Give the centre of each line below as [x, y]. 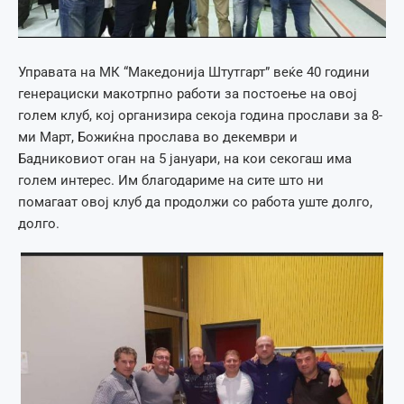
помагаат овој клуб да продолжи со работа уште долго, [195, 202]
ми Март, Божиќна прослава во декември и [158, 138]
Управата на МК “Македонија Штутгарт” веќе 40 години [194, 73]
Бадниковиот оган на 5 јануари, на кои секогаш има [185, 159]
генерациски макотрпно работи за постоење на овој [188, 94]
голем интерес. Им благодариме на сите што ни [171, 181]
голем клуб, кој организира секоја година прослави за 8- [200, 116]
